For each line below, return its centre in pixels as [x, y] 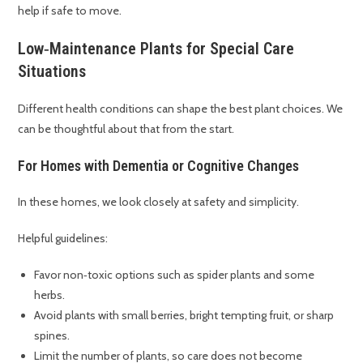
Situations [52, 72]
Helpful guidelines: [63, 239]
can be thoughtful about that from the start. [126, 129]
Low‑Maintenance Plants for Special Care [156, 49]
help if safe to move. [70, 11]
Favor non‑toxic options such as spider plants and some [175, 275]
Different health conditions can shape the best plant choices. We [181, 109]
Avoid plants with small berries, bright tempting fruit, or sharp [184, 316]
